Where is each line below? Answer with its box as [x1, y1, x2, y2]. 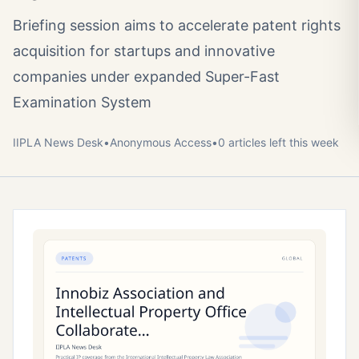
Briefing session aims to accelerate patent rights [13, 17, 341, 34]
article [225, 135, 260, 149]
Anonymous [110, 135, 171, 149]
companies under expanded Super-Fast [13, 68, 280, 85]
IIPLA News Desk [13, 135, 103, 149]
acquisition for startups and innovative [13, 42, 275, 59]
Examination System [13, 94, 151, 111]
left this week [266, 135, 339, 149]
